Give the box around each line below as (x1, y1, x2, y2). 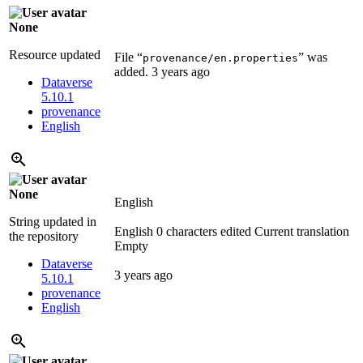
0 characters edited (156, 224, 251, 239)
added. (114, 65, 152, 79)
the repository (9, 229, 79, 244)
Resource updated (9, 48, 100, 62)
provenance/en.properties (143, 52, 298, 65)
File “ (114, 50, 143, 65)
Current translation (254, 224, 349, 239)
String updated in (9, 215, 96, 229)
